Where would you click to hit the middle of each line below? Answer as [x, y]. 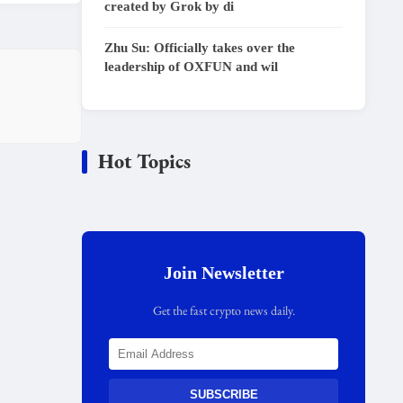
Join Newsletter [224, 273]
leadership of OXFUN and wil [191, 67]
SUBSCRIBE [224, 394]
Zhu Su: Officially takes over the [200, 48]
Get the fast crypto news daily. [224, 310]
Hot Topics [144, 161]
